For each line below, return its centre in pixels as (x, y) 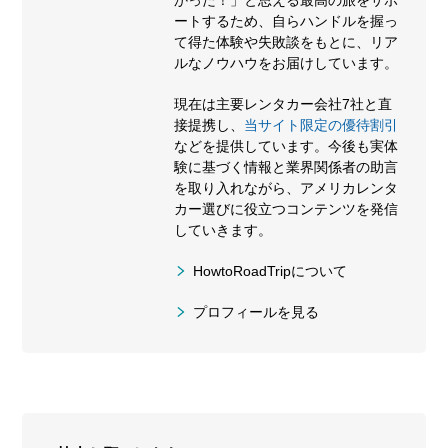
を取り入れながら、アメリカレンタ (285, 187)
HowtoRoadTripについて (269, 270)
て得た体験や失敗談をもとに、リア (285, 41)
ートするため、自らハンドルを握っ (285, 20)
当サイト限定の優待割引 (320, 124)
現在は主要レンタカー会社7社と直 (282, 103)
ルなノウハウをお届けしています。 (285, 62)
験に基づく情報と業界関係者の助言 (285, 166)
